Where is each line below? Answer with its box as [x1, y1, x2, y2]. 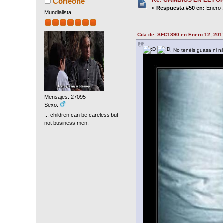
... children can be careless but [44, 112, 119, 118]
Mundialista [44, 9, 72, 15]
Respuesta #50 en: [156, 4, 205, 11]
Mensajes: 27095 [44, 94, 86, 100]
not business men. [44, 120, 89, 126]
